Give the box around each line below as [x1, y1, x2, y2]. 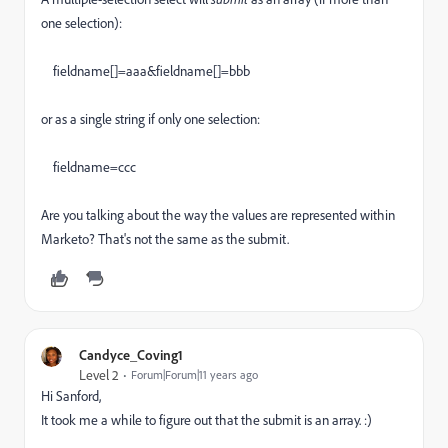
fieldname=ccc [41, 158, 136, 176]
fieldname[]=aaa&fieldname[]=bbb [41, 62, 250, 80]
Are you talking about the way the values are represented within [41, 206, 395, 224]
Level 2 [79, 366, 119, 384]
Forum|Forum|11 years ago [131, 367, 258, 382]
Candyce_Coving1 [79, 346, 183, 363]
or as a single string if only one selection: [41, 110, 260, 128]
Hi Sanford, [41, 387, 101, 405]
